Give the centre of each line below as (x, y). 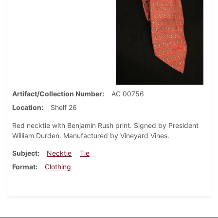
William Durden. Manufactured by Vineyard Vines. (91, 136)
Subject (25, 153)
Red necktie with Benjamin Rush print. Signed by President (105, 126)
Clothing (58, 167)
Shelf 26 (64, 108)
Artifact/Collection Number (57, 94)
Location (27, 108)
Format (24, 167)
